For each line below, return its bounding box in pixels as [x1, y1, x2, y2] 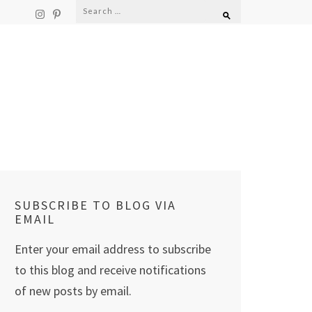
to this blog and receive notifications [15, 262, 206, 278]
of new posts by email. [15, 283, 132, 299]
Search [75, 1, 114, 17]
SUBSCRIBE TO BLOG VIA [15, 197, 176, 213]
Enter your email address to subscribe [15, 241, 211, 257]
